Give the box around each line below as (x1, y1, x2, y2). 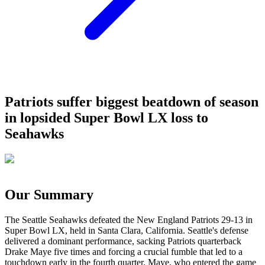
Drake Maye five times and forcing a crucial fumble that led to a (5, 246, 243, 257)
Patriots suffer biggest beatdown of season (5, 93, 258, 109)
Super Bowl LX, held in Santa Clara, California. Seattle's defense (5, 225, 248, 235)
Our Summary (5, 186, 93, 202)
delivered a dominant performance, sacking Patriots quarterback (5, 235, 241, 246)
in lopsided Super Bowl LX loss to (5, 109, 208, 125)
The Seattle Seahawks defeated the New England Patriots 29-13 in (5, 214, 253, 225)
